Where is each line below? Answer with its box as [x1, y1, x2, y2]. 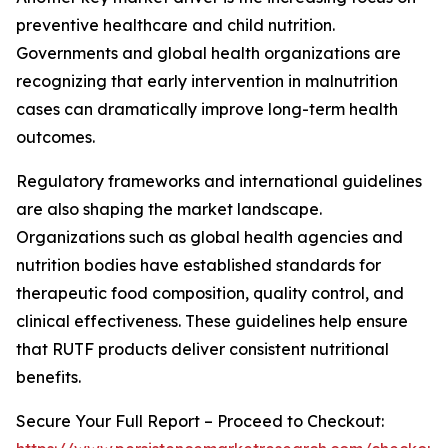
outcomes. [16, 127, 95, 148]
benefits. [16, 367, 81, 388]
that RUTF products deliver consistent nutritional [16, 339, 389, 360]
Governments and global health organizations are [16, 43, 401, 64]
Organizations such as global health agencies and [16, 227, 403, 248]
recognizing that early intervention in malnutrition [16, 71, 398, 92]
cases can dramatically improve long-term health [16, 99, 398, 120]
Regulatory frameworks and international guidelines [16, 171, 422, 192]
